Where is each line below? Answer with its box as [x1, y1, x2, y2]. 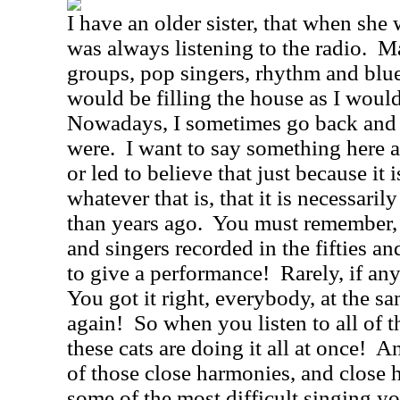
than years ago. [67, 211, 203, 235]
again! [67, 311, 123, 335]
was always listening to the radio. [67, 36, 367, 60]
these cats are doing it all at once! [67, 336, 366, 360]
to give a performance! [67, 261, 270, 285]
